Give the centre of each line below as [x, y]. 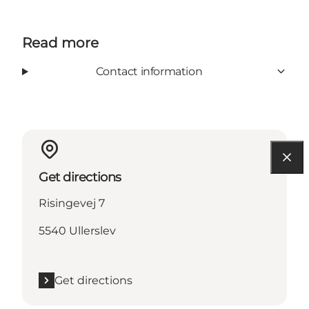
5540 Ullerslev [77, 230]
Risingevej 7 [72, 203]
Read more [60, 42]
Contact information [149, 71]
